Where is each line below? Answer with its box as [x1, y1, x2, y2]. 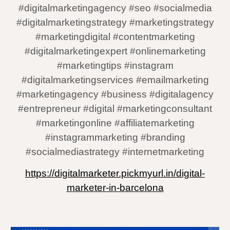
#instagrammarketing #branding [45, 132, 185, 143]
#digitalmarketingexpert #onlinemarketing [24, 46, 206, 56]
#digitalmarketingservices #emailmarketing [21, 74, 209, 85]
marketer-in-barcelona [66, 182, 164, 193]
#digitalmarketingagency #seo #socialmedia [18, 3, 212, 13]
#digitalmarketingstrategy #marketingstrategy [16, 17, 214, 28]
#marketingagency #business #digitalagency [16, 89, 214, 100]
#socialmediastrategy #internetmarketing [26, 146, 204, 157]
